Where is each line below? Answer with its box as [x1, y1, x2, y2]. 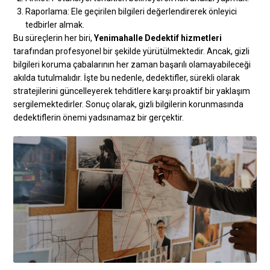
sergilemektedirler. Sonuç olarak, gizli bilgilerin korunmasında [13, 99, 244, 109]
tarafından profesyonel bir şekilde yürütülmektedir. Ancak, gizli [13, 46, 250, 56]
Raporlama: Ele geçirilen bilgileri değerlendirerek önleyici [25, 6, 237, 16]
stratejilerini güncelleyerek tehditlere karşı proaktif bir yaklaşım [13, 86, 251, 96]
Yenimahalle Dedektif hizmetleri [94, 33, 222, 43]
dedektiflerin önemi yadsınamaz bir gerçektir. [13, 112, 184, 122]
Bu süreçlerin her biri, [13, 33, 95, 43]
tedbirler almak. [25, 19, 85, 30]
